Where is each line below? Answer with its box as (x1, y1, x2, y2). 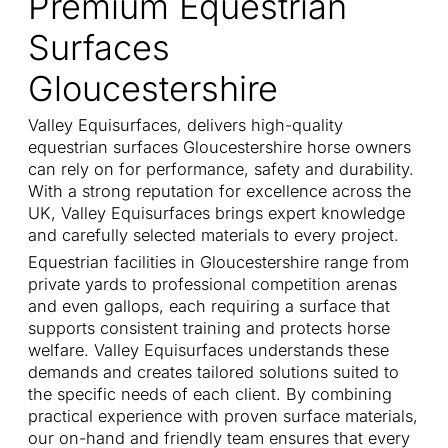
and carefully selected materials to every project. (28, 225, 399, 246)
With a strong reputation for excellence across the (28, 181, 411, 202)
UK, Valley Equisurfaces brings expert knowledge (28, 203, 405, 224)
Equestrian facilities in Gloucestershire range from (28, 252, 409, 273)
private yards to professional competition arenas (28, 274, 397, 295)
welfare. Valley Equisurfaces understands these (28, 340, 389, 361)
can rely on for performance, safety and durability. (28, 159, 414, 180)
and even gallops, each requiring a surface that (28, 296, 390, 317)
